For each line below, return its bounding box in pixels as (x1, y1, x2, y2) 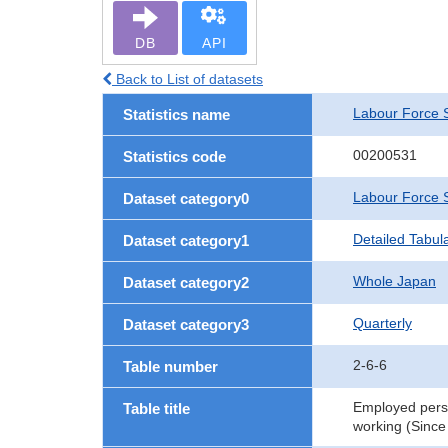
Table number (123, 358, 218, 375)
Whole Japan (353, 273, 436, 289)
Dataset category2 (123, 274, 249, 291)
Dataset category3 (123, 316, 249, 333)
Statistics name (123, 106, 230, 123)
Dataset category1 (123, 232, 249, 249)
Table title (123, 400, 190, 417)
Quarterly (353, 315, 412, 331)
